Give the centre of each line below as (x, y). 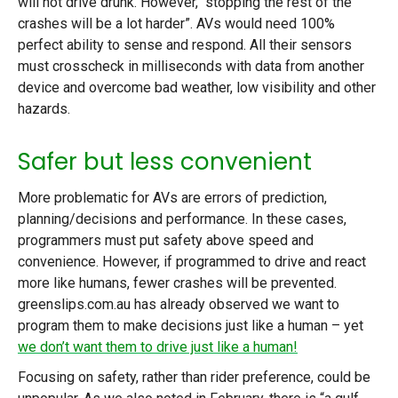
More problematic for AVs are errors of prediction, (172, 197)
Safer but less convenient (165, 162)
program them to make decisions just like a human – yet (191, 325)
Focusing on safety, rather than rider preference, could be (194, 377)
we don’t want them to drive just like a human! (158, 346)
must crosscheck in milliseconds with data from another (191, 67)
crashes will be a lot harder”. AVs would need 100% (176, 24)
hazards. (44, 109)
